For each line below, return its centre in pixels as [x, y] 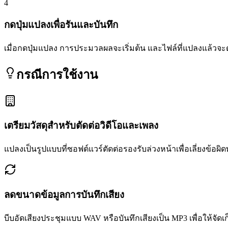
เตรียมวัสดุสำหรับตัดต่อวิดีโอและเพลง [81, 126]
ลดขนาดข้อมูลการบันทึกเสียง [64, 194]
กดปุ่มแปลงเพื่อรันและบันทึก [61, 25]
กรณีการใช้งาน [57, 75]
